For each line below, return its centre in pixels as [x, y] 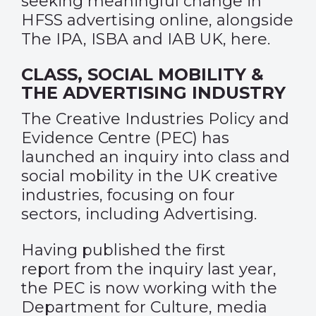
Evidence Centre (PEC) [109, 138]
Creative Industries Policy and [172, 119]
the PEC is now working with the [149, 288]
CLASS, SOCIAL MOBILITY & [142, 74]
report [46, 269]
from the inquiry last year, [174, 269]
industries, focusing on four [128, 195]
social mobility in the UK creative [150, 176]
